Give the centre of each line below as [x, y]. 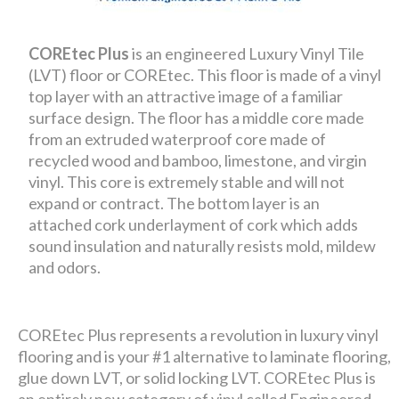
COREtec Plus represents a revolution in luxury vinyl [199, 335]
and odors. [65, 267]
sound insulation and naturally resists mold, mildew [203, 246]
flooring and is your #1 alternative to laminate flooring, [205, 356]
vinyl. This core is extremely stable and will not [187, 182]
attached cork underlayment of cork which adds [194, 224]
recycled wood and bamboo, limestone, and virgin [198, 160]
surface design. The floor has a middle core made [197, 118]
